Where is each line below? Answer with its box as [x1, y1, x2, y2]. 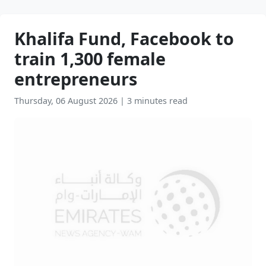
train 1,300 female [14, 47, 166, 70]
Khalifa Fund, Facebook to [14, 27, 234, 50]
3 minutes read [127, 95, 188, 106]
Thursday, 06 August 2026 [14, 95, 120, 106]
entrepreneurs [14, 67, 137, 90]
